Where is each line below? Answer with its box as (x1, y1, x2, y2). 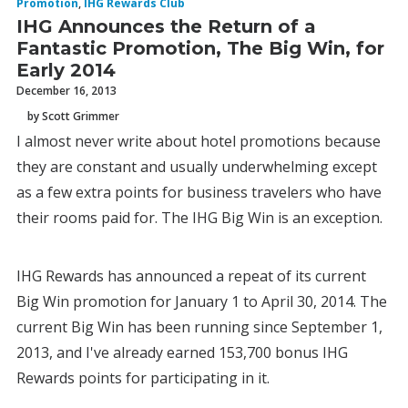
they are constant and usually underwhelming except (16, 157, 377, 177)
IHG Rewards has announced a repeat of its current (16, 266, 366, 286)
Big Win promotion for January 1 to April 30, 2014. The (16, 291, 387, 311)
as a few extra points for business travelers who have (16, 182, 382, 202)
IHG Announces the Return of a (16, 15, 316, 37)
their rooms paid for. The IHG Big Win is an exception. (16, 208, 382, 228)
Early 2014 (16, 59, 116, 81)
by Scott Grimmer (27, 107, 119, 124)
